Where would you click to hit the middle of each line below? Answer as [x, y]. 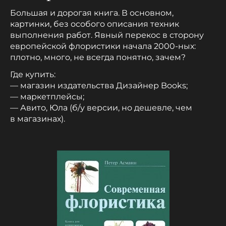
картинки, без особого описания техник [95, 24]
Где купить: [33, 74]
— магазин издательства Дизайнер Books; [99, 85]
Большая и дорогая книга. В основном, [92, 13]
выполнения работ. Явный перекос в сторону [107, 35]
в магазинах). [38, 119]
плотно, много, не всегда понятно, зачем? [98, 57]
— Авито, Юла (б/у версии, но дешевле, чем [101, 107]
